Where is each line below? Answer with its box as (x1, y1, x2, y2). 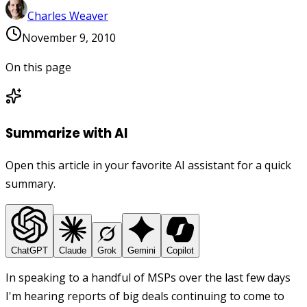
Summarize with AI (5, 123, 127, 143)
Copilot (167, 245, 194, 256)
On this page (5, 59, 71, 75)
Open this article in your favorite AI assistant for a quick (5, 158, 291, 173)
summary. (5, 176, 56, 192)
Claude (59, 245, 86, 256)
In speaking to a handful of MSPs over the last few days (5, 270, 291, 286)
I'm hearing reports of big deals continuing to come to (5, 288, 284, 304)
